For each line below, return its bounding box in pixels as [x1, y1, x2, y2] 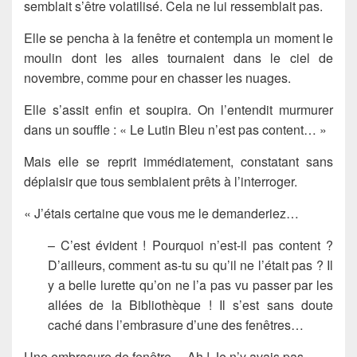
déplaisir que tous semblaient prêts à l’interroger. [24, 171, 297, 190]
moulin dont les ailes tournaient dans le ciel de [24, 48, 333, 67]
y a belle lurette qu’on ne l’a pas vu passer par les [48, 275, 333, 294]
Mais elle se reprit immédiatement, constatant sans [24, 151, 333, 171]
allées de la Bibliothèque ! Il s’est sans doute [48, 295, 333, 314]
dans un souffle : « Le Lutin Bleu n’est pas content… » [24, 120, 327, 139]
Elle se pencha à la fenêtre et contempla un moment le [24, 28, 333, 47]
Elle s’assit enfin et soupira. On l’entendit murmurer [24, 100, 333, 119]
